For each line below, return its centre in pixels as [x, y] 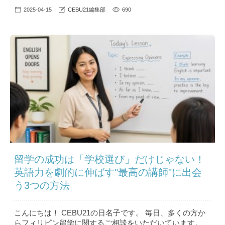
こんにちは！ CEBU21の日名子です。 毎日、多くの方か [110, 213]
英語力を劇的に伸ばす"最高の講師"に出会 [108, 173]
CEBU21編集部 [87, 10]
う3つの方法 [42, 186]
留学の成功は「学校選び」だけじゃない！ [109, 159]
